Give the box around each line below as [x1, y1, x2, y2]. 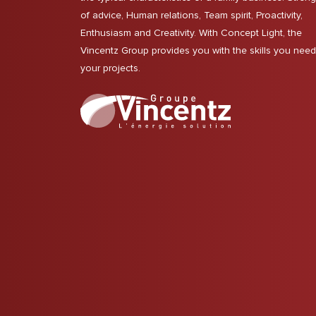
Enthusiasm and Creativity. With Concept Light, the [80, 27, 302, 39]
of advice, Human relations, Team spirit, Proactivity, [80, 9, 303, 21]
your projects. [80, 62, 140, 74]
